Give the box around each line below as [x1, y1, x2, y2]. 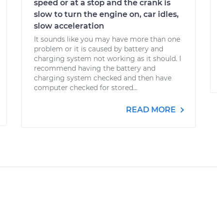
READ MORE [126, 105, 178, 114]
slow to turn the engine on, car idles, [34, 10, 179, 19]
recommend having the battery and [34, 64, 155, 73]
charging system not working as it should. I [34, 54, 181, 63]
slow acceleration [34, 21, 104, 31]
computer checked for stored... [34, 83, 138, 92]
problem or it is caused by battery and [34, 45, 163, 53]
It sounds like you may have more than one [34, 35, 180, 44]
